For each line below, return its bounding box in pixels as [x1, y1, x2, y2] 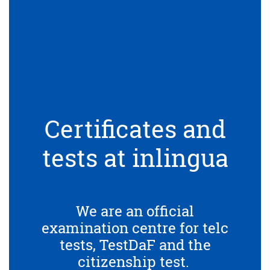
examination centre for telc [42, 218, 228, 237]
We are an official [76, 201, 194, 221]
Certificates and [44, 112, 226, 145]
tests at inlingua [42, 141, 228, 174]
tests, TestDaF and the [59, 234, 211, 254]
